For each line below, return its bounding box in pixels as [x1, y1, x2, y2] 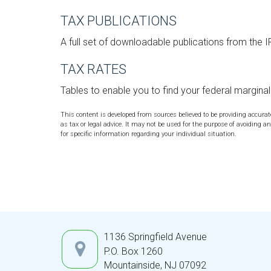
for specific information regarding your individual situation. [60, 130, 237, 138]
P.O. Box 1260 [104, 246, 163, 257]
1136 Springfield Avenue [104, 231, 207, 243]
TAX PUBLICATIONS [60, 13, 177, 28]
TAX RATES [60, 62, 126, 77]
